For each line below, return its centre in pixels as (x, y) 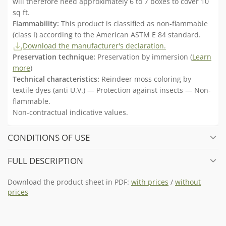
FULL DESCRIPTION (45, 160)
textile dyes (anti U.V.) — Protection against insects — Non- (112, 90)
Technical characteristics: (56, 79)
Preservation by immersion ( (144, 57)
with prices (150, 182)
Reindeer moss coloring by (145, 79)
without (188, 182)
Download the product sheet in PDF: (69, 182)
